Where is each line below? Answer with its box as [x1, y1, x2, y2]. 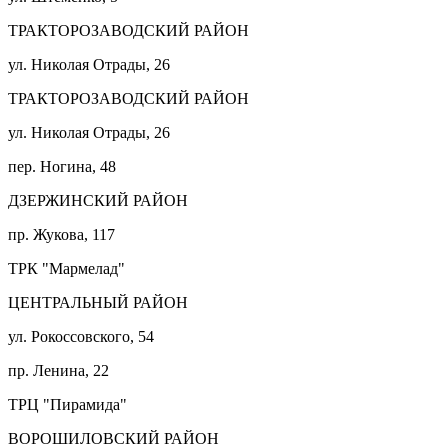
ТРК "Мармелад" [8, 259, 125, 277]
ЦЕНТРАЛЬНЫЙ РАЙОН [8, 293, 188, 311]
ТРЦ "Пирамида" [8, 395, 127, 413]
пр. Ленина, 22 [8, 361, 109, 379]
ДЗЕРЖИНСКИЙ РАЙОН [8, 191, 188, 209]
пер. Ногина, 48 [8, 157, 116, 175]
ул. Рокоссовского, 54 [8, 327, 154, 345]
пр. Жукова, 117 [8, 225, 115, 243]
